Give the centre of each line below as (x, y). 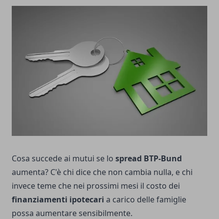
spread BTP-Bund (149, 159)
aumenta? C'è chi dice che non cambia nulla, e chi (102, 172)
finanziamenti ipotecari (58, 200)
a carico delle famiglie (145, 200)
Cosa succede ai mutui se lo (64, 159)
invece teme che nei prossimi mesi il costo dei (96, 186)
